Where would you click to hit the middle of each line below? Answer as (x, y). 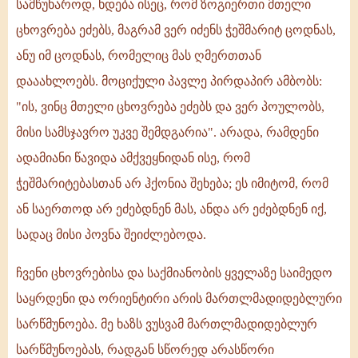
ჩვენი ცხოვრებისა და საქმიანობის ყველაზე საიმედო (174, 273)
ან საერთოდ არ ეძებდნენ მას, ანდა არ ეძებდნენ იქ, (171, 209)
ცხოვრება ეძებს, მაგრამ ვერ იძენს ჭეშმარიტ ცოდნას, (176, 30)
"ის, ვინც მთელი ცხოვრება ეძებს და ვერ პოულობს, (170, 107)
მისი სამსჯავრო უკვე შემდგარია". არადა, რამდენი (167, 133)
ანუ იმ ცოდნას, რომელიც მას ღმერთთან (139, 56)
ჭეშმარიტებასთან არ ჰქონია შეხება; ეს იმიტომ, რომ (172, 184)
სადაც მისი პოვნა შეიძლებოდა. (111, 235)
